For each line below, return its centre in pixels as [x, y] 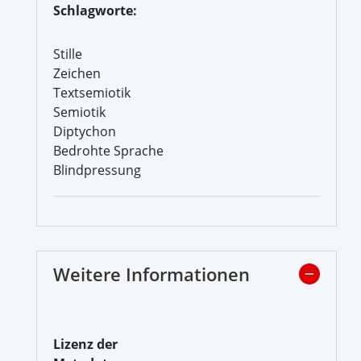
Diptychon [85, 131]
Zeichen [77, 73]
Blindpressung [97, 170]
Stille [68, 54]
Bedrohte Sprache [108, 150]
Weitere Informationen [151, 274]
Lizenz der [85, 344]
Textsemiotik [92, 92]
